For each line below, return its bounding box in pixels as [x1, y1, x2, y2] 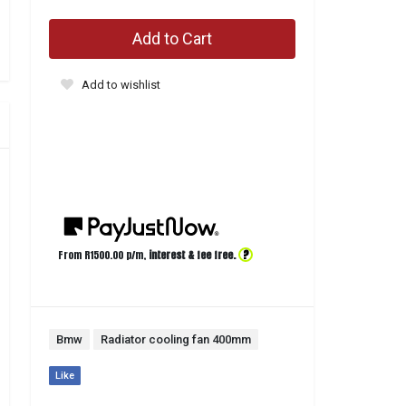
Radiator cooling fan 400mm [101, 333, 251, 346]
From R [58, 247, 90, 263]
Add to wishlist [82, 78, 160, 92]
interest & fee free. [149, 247, 236, 263]
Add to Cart [132, 29, 212, 48]
